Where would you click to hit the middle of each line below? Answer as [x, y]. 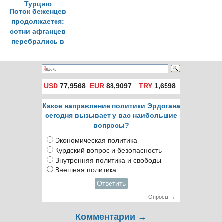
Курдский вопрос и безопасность [108, 150]
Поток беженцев [38, 12]
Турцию [38, 51]
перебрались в [38, 41]
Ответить [111, 184]
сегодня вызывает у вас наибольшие [111, 116]
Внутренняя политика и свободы [108, 160]
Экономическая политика [96, 140]
